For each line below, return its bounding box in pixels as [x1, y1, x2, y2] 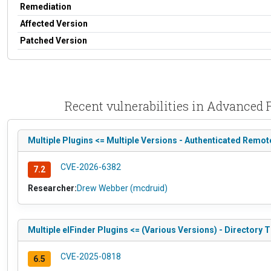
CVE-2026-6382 [60, 162, 121, 172]
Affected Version [20, 18, 88, 28]
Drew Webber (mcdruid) [77, 183, 168, 193]
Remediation [20, 1, 71, 11]
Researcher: [28, 183, 77, 193]
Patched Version [20, 35, 87, 45]
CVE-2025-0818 [60, 251, 121, 261]
